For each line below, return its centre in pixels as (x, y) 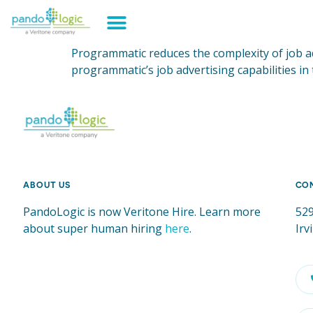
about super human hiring (94, 228)
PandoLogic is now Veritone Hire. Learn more (142, 211)
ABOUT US (47, 184)
